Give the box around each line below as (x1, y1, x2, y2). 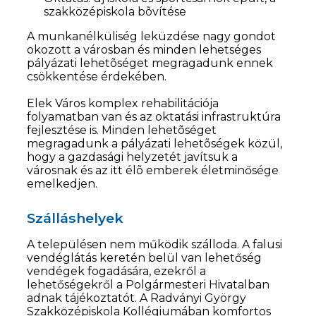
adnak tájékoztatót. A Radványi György (27, 291, 247, 305)
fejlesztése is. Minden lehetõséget (27, 123, 217, 137)
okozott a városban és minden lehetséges (27, 42, 262, 56)
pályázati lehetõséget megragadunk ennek (27, 56, 274, 70)
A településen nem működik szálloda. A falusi (27, 237, 283, 251)
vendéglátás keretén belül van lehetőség (27, 250, 262, 265)
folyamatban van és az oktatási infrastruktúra (27, 109, 281, 123)
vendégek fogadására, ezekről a (27, 264, 207, 278)
